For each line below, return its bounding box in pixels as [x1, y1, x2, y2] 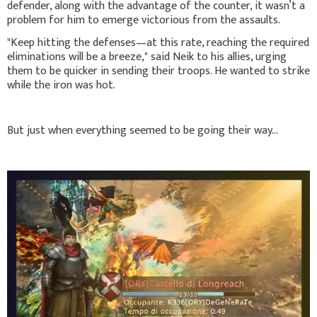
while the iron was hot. [7, 76, 115, 96]
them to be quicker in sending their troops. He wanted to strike [7, 62, 310, 81]
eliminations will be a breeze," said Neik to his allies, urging [7, 47, 287, 67]
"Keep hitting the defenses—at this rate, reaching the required [7, 33, 309, 53]
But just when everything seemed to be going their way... [7, 121, 278, 141]
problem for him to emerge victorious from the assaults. [7, 11, 280, 30]
